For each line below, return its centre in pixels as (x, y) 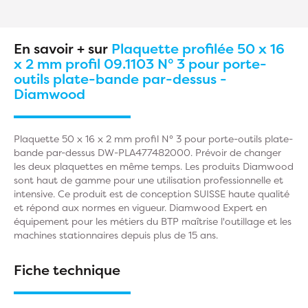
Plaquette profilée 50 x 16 (198, 48)
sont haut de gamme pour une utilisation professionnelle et (148, 180)
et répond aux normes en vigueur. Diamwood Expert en (140, 207)
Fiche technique (67, 270)
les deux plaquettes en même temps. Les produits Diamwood (154, 166)
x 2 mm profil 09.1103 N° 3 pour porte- (140, 64)
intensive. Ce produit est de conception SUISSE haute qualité (152, 194)
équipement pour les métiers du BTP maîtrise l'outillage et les (153, 221)
